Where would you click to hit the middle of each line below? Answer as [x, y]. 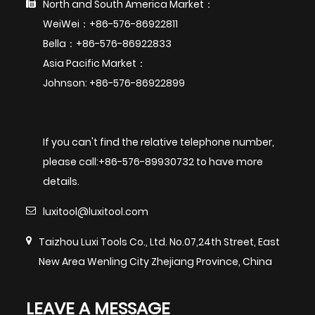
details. [62, 181]
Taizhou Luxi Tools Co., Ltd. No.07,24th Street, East [160, 242]
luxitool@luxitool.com [96, 211]
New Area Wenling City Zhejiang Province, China [156, 261]
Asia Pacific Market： [95, 63]
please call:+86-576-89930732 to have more [153, 161]
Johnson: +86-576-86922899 [114, 83]
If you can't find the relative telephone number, [159, 142]
